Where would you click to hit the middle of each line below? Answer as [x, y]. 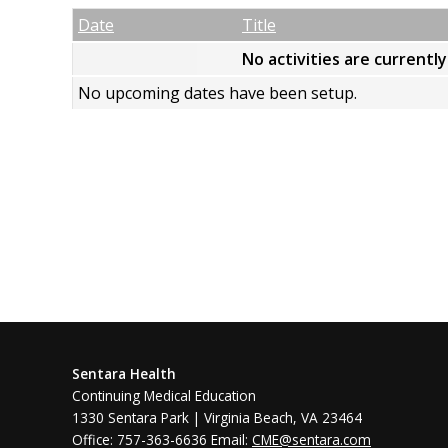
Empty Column [255, 24]
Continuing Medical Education [166, 395]
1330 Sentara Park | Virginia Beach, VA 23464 [217, 417]
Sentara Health [124, 373]
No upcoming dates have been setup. [217, 93]
